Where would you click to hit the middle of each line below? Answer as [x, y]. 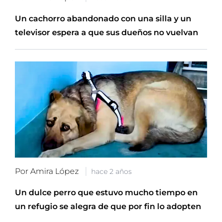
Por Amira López [48, 171]
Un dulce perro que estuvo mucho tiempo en [106, 192]
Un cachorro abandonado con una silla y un [103, 18]
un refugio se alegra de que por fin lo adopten [108, 206]
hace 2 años [111, 171]
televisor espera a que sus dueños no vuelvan [107, 32]
